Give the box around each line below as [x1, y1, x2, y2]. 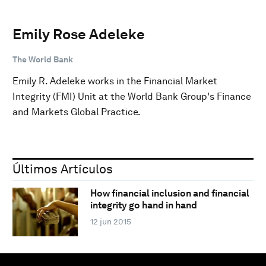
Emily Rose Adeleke [12, 25, 145, 43]
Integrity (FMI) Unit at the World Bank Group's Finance [12, 90, 251, 102]
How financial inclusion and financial [90, 188, 249, 199]
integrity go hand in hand [90, 199, 197, 211]
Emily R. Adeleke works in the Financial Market [12, 75, 217, 87]
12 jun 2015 [90, 217, 131, 227]
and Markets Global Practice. [12, 106, 141, 118]
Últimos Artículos [12, 161, 113, 176]
